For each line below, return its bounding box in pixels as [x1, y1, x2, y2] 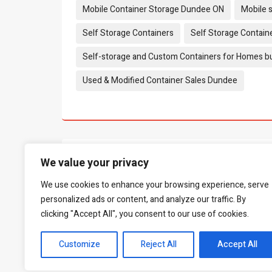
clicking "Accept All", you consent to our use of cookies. [41, 208, 249, 220]
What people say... [74, 154, 196, 176]
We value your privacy [41, 155, 149, 171]
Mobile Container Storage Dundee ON [83, 2, 224, 16]
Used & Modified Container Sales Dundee [83, 73, 237, 87]
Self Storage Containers [83, 26, 174, 39]
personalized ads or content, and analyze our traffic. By [41, 193, 246, 206]
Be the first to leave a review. [74, 186, 182, 200]
